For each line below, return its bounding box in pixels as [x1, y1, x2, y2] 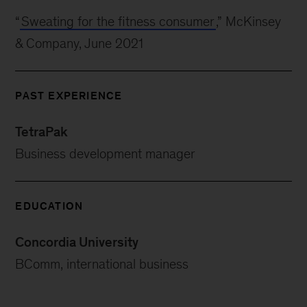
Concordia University [15, 234, 139, 249]
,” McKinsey [216, 14, 282, 29]
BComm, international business [15, 256, 189, 271]
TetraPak [15, 124, 69, 139]
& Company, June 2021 [15, 36, 144, 51]
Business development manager [15, 146, 196, 161]
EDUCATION [15, 200, 84, 212]
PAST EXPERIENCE [15, 90, 123, 101]
